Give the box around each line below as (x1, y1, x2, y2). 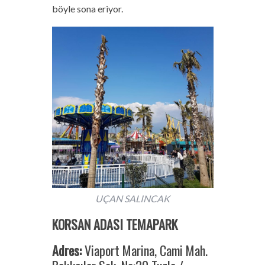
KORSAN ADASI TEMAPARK (51, 214, 177, 234)
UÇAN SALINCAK (95, 192, 170, 204)
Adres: (51, 240, 85, 260)
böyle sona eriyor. (51, 2, 123, 14)
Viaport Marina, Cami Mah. (84, 240, 208, 260)
